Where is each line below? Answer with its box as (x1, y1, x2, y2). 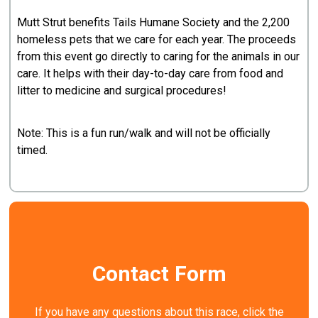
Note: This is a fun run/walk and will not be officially (17, 126, 271, 140)
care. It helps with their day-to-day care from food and (17, 66, 284, 80)
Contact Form (92, 261, 226, 287)
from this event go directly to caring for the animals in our (17, 49, 300, 63)
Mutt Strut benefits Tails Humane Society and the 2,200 (17, 15, 290, 29)
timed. (17, 143, 51, 157)
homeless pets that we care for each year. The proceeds (17, 32, 297, 46)
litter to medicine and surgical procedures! (17, 83, 227, 97)
